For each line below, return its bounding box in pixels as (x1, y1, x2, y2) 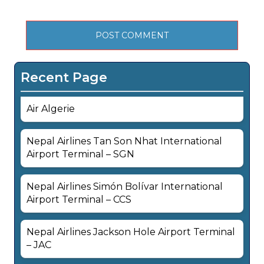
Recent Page (21, 70, 107, 85)
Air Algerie (27, 103, 75, 115)
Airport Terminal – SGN (27, 148, 134, 160)
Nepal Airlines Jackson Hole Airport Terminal (27, 226, 235, 238)
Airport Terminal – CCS (27, 194, 131, 206)
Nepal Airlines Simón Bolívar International (27, 181, 223, 193)
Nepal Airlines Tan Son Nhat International (27, 136, 222, 147)
